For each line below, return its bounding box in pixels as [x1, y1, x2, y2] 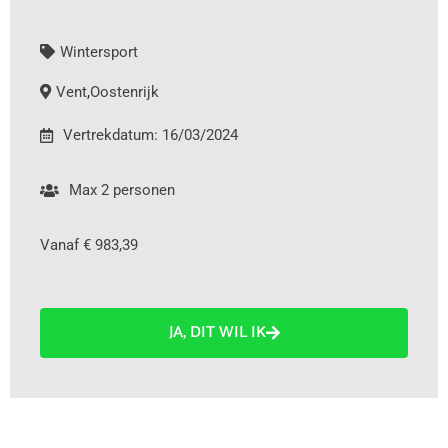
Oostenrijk [90, 83, 159, 101]
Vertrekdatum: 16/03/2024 [63, 126, 238, 144]
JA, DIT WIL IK [168, 319, 266, 346]
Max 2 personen [69, 181, 175, 199]
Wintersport [60, 43, 138, 61]
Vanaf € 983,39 [40, 236, 138, 254]
